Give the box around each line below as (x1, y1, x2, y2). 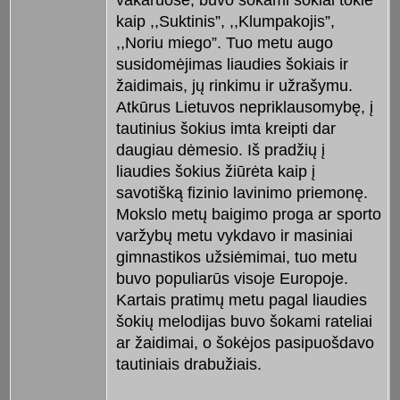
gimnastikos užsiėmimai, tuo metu (115, 248, 357, 267)
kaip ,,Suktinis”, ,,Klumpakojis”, (115, 12, 335, 31)
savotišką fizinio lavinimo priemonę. (115, 184, 368, 203)
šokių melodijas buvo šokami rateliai (115, 312, 372, 331)
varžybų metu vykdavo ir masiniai (115, 227, 353, 246)
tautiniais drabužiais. (115, 355, 262, 374)
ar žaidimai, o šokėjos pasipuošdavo (115, 334, 374, 353)
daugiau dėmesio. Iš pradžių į (115, 141, 325, 160)
